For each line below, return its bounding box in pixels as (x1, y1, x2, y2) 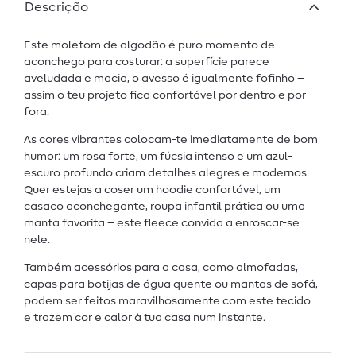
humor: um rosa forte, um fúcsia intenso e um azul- (24, 151, 292, 163)
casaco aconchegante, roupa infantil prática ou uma (24, 201, 305, 213)
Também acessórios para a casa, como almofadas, (24, 262, 298, 274)
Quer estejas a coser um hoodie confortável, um (24, 184, 281, 196)
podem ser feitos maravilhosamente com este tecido (24, 296, 311, 308)
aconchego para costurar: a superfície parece (24, 56, 269, 68)
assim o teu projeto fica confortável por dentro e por (24, 90, 306, 102)
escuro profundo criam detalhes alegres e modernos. (24, 168, 309, 180)
